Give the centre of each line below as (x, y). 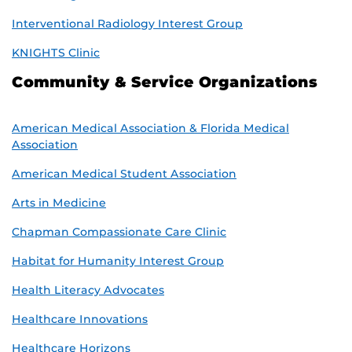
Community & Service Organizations (165, 82)
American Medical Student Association (124, 174)
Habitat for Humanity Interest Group (118, 261)
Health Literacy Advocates (88, 290)
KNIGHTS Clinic (56, 53)
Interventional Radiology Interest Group (127, 24)
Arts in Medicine (59, 203)
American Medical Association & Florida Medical (150, 128)
